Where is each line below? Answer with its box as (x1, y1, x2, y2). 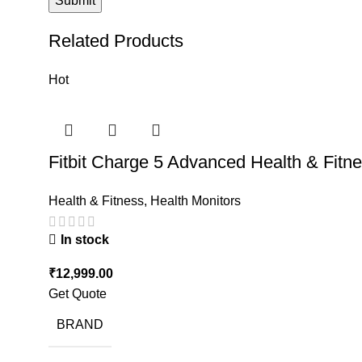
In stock (61, 233, 109, 247)
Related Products (48, 30, 183, 51)
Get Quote (48, 287, 107, 301)
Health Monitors (150, 193, 241, 208)
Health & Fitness (48, 193, 144, 208)
